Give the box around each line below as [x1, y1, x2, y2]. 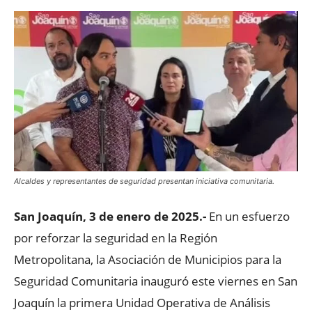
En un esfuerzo [206, 208, 290, 224]
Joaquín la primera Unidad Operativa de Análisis [14, 294, 270, 311]
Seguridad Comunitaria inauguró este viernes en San [14, 272, 297, 289]
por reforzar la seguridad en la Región [14, 229, 217, 246]
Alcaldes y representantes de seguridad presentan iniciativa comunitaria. [14, 175, 274, 186]
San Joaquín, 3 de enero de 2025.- [14, 208, 206, 224]
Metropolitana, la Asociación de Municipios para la [14, 251, 281, 267]
